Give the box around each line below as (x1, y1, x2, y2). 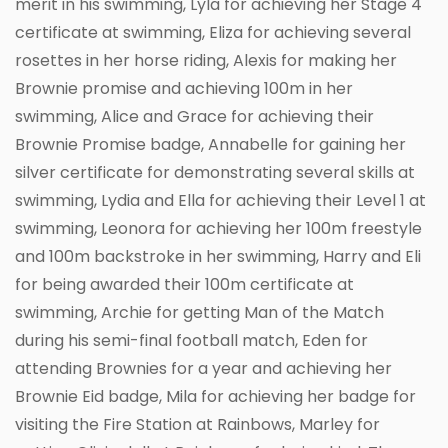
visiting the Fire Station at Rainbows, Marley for (15, 412, 380, 436)
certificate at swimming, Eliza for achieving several (15, 20, 411, 44)
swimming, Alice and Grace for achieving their (15, 104, 374, 128)
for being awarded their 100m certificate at (15, 272, 354, 296)
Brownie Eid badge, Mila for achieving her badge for (15, 384, 416, 408)
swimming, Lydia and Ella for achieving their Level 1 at (15, 188, 426, 212)
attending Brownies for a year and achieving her (15, 356, 392, 380)
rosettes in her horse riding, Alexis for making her (15, 48, 397, 72)
